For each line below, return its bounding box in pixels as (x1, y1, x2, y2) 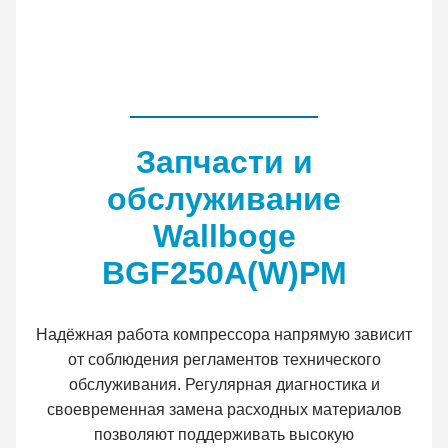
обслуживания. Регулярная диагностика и (68, 376, 380, 394)
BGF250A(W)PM (101, 255, 347, 292)
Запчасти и (135, 144, 313, 181)
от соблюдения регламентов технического (67, 351, 381, 369)
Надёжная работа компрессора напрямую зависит (36, 326, 412, 344)
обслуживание (107, 181, 341, 218)
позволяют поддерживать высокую (94, 426, 354, 444)
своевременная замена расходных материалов (46, 401, 402, 419)
